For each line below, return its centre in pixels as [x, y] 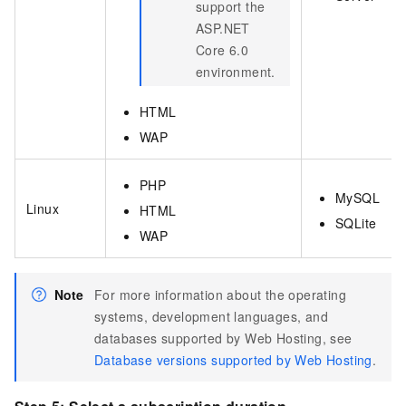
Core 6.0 [222, 50]
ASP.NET [223, 29]
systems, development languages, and [211, 317]
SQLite [356, 223]
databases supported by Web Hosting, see [223, 338]
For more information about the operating [220, 295]
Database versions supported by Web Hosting [233, 360]
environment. [236, 72]
